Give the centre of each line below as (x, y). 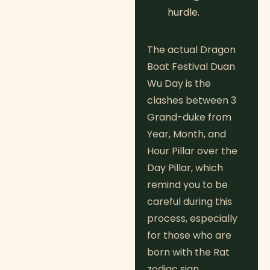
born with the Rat (188, 253)
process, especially (192, 219)
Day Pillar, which (185, 168)
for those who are (189, 236)
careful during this (190, 202)
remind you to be (187, 185)
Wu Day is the (179, 84)
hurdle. (184, 13)
